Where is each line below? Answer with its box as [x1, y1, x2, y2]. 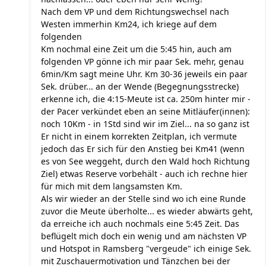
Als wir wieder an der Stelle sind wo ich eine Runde [41, 193, 246, 204]
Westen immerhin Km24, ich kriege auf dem [41, 18, 217, 30]
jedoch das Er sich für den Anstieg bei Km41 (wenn [41, 143, 245, 154]
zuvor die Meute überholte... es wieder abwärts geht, [41, 205, 253, 217]
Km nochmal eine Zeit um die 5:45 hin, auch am [41, 43, 232, 55]
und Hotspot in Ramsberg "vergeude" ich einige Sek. [41, 243, 251, 254]
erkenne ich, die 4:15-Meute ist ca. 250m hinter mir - [41, 93, 251, 104]
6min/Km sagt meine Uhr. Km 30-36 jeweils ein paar [41, 68, 248, 80]
